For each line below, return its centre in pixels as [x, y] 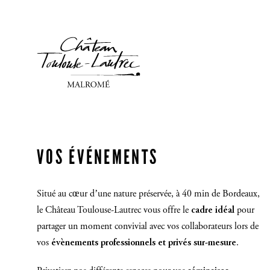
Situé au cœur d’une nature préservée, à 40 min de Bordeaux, [148, 194]
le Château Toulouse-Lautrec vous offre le [114, 211]
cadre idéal [213, 211]
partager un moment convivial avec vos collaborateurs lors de [148, 227]
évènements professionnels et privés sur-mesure [144, 243]
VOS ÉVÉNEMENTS [98, 158]
